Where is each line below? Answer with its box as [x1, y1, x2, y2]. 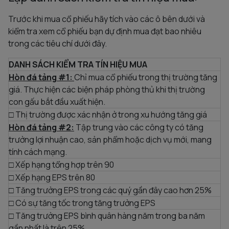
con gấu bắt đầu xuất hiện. [9, 96, 105, 107]
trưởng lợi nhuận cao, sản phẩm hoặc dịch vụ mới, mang [9, 133, 212, 145]
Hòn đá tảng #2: [9, 121, 74, 133]
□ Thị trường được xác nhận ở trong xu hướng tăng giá [9, 108, 207, 120]
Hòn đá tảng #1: [9, 71, 74, 83]
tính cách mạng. [9, 146, 67, 157]
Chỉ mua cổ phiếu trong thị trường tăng [74, 71, 217, 83]
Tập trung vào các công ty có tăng [74, 121, 203, 133]
